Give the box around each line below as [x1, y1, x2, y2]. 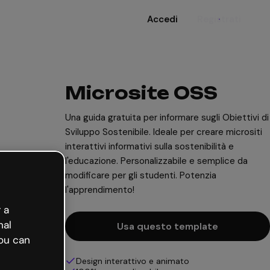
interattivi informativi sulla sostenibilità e [65, 140, 234, 152]
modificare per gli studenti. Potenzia [65, 169, 216, 181]
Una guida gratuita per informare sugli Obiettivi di [65, 111, 269, 124]
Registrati [197, 13, 241, 25]
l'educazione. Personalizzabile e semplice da [65, 155, 248, 167]
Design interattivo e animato [76, 256, 189, 266]
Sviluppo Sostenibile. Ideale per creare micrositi [65, 126, 262, 138]
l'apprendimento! [65, 184, 134, 196]
